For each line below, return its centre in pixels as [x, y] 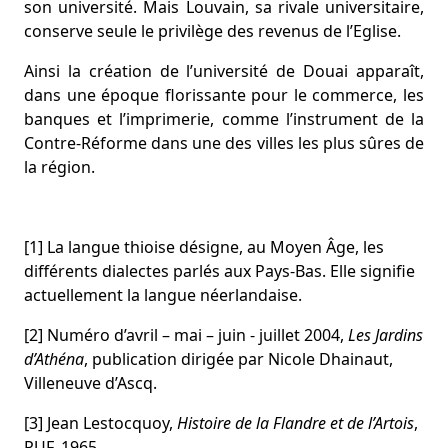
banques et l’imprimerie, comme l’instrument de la [224, 119]
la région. [59, 167]
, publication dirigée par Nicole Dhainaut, [238, 359]
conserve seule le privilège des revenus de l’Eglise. [212, 31]
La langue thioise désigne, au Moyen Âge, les [213, 247]
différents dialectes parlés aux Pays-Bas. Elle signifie [219, 271]
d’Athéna [54, 359]
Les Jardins [385, 335]
